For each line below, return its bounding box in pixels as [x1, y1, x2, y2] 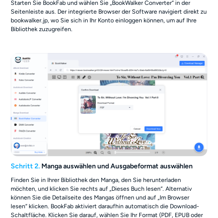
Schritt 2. [11, 162, 40, 171]
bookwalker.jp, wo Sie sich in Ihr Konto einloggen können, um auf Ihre [11, 16, 197, 24]
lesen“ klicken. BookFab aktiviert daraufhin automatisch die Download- [11, 202, 200, 210]
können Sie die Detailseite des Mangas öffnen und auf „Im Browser [11, 193, 190, 201]
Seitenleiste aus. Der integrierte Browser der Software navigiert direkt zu [11, 7, 207, 15]
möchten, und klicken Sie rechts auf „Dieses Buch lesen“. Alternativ [11, 184, 192, 192]
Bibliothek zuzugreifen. [11, 25, 73, 33]
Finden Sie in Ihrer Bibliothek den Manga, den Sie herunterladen [11, 176, 182, 183]
